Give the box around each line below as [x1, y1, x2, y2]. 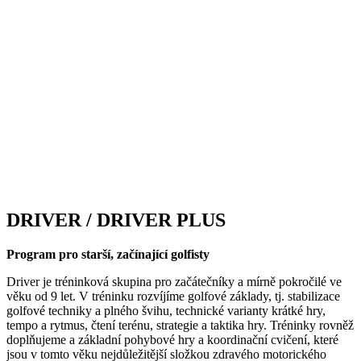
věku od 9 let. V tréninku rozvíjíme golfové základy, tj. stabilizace [6, 288, 340, 303]
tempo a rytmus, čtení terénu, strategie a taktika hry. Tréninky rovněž [6, 317, 354, 332]
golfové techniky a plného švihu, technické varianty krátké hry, [6, 303, 326, 317]
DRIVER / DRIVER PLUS [6, 209, 226, 230]
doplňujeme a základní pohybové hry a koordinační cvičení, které [6, 332, 338, 346]
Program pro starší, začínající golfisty [6, 247, 210, 261]
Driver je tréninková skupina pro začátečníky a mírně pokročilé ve [6, 274, 342, 288]
